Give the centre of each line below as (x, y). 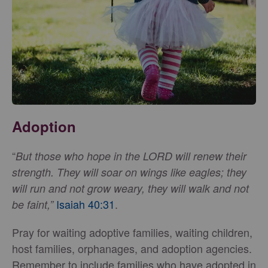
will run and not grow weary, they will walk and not (130, 188)
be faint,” (33, 204)
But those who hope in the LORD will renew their (131, 156)
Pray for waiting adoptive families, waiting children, (132, 232)
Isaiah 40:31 (86, 204)
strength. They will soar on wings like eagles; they (129, 172)
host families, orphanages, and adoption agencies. (132, 248)
